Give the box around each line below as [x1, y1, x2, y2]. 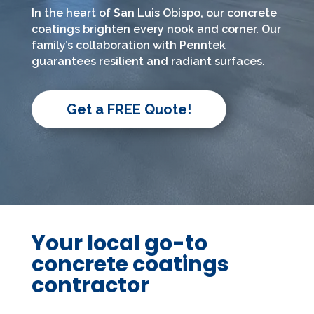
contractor [31, 271, 149, 300]
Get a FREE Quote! [66, 101, 191, 118]
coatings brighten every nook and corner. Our [31, 22, 281, 36]
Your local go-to [31, 228, 207, 258]
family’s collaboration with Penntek [31, 39, 226, 52]
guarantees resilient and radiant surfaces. [31, 55, 265, 68]
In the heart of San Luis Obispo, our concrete [31, 6, 277, 20]
